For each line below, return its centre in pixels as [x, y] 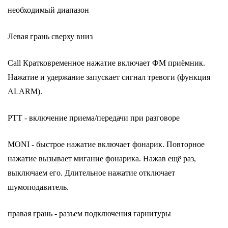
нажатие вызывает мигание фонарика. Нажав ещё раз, [102, 159]
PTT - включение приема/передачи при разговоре [94, 118]
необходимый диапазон [48, 10]
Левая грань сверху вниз [50, 36]
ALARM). [25, 91]
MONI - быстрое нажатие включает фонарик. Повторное [106, 144]
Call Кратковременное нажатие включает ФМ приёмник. [106, 63]
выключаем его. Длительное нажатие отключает [91, 173]
